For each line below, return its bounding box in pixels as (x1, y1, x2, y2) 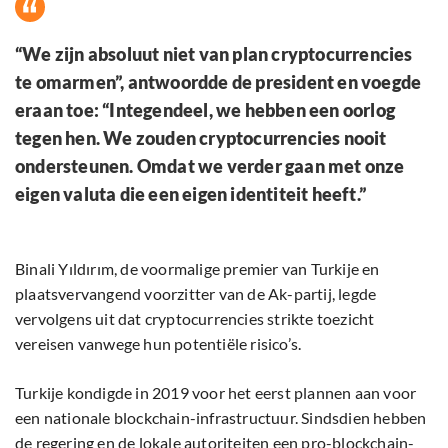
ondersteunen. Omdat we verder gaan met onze (15, 155, 405, 178)
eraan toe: (15, 99, 103, 122)
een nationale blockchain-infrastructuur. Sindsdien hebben (15, 408, 427, 428)
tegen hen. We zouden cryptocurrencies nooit (15, 127, 387, 150)
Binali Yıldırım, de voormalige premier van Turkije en (15, 259, 380, 279)
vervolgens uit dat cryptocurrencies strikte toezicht (15, 309, 375, 329)
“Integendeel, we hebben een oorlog (102, 99, 396, 122)
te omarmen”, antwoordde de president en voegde (15, 71, 422, 94)
